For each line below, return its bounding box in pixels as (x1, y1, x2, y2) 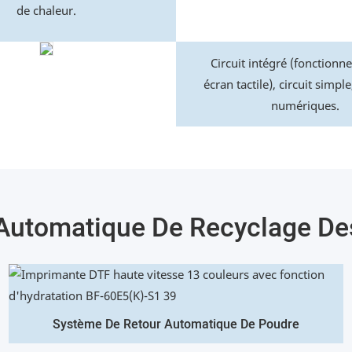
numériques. (271, 97, 340, 113)
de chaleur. (16, 2, 77, 18)
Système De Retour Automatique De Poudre (53, 315, 299, 335)
